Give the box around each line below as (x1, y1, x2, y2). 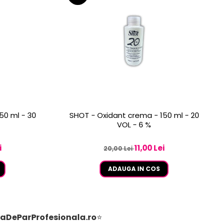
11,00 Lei (134, 143, 165, 154)
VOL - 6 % (117, 119, 151, 130)
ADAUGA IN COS (108, 165, 160, 173)
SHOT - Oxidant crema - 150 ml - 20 (69, 110, 199, 121)
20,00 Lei (104, 144, 134, 153)
